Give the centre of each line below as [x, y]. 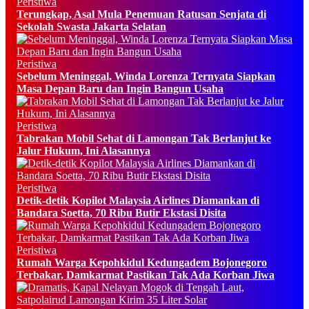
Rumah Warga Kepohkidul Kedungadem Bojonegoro [142, 262]
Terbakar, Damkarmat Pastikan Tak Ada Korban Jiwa [146, 275]
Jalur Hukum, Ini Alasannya [83, 150]
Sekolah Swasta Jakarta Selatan [91, 26]
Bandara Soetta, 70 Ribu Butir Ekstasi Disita [121, 212]
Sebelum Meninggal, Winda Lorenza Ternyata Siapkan [146, 76]
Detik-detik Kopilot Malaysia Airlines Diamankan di [138, 200]
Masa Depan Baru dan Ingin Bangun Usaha [120, 88]
